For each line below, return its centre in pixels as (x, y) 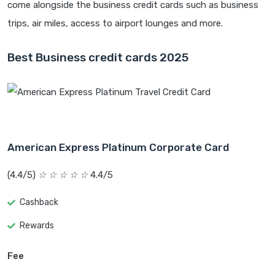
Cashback (39, 203)
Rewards (37, 226)
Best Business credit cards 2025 (98, 58)
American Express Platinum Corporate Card (118, 148)
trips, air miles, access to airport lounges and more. (115, 24)
